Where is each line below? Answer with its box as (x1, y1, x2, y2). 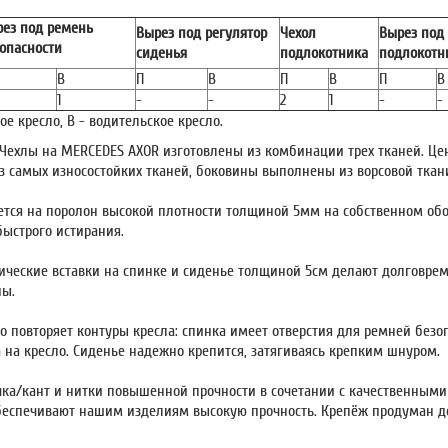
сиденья (136, 43, 188, 62)
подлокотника (280, 43, 369, 62)
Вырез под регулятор (136, 23, 268, 42)
